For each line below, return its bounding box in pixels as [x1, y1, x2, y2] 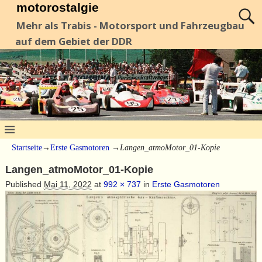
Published [5, 179, 44, 189]
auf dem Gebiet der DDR [15, 35, 132, 49]
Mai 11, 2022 [43, 179, 92, 189]
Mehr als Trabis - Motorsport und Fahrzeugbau [16, 19, 245, 33]
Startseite [12, 143, 42, 152]
